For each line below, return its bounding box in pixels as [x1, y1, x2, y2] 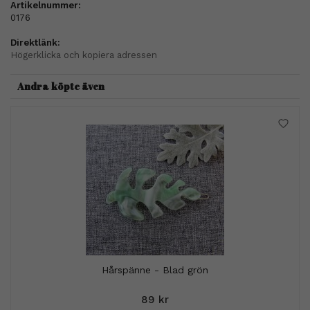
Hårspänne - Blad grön [102, 264, 209, 275]
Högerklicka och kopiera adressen [10, 49, 157, 60]
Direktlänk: [10, 37, 60, 48]
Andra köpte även [17, 79, 104, 93]
